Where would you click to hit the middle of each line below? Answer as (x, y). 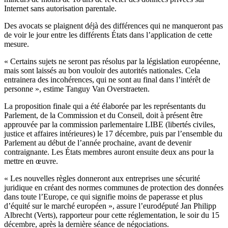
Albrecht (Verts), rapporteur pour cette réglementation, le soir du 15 (112, 215)
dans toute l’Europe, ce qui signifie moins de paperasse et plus (103, 197)
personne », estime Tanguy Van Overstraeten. (77, 89)
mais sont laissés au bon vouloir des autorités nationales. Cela (102, 71)
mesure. (17, 44)
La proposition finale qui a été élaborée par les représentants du (105, 106)
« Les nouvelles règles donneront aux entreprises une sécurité (102, 179)
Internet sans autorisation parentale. (60, 9)
